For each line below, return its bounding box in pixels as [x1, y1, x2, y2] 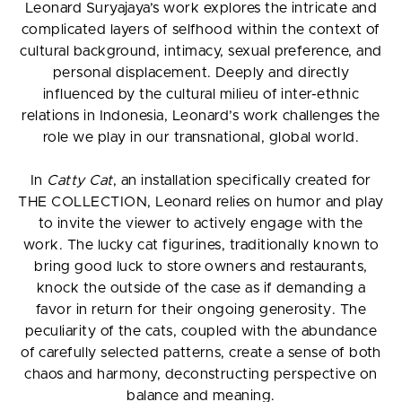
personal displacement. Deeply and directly [52, 66, 350, 81]
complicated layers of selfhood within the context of [22, 22, 380, 38]
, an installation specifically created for [112, 173, 371, 188]
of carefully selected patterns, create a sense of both [21, 345, 381, 361]
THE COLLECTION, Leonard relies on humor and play [18, 195, 384, 210]
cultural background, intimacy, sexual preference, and [20, 44, 382, 59]
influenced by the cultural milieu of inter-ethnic [42, 87, 360, 102]
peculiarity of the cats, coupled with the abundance [24, 324, 378, 339]
